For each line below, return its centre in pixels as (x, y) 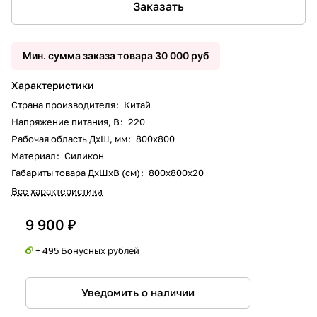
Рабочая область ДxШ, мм (70, 138)
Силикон (83, 155)
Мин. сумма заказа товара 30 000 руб (116, 55)
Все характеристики (57, 191)
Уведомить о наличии (138, 293)
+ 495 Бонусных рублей (87, 250)
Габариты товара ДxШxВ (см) (77, 172)
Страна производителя (64, 104)
